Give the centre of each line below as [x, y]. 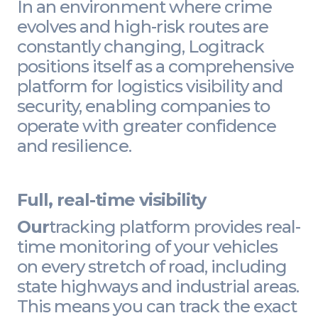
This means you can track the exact [157, 306]
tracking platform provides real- [175, 226]
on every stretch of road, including [152, 266]
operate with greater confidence [147, 126]
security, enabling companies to [144, 106]
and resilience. [74, 146]
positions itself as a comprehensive [156, 66]
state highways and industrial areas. [158, 286]
